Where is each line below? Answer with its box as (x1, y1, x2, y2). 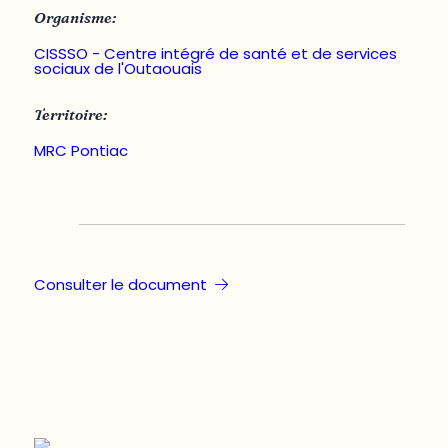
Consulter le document (34, 274, 208, 296)
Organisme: (34, 7, 118, 27)
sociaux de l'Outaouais (34, 57, 203, 79)
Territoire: (34, 104, 109, 124)
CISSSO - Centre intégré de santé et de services (34, 42, 398, 64)
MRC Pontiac (34, 139, 129, 161)
